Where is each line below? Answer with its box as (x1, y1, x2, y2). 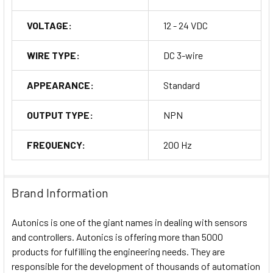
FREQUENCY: (27, 138, 85, 151)
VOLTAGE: (27, 19, 72, 31)
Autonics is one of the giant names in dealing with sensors (12, 216, 247, 228)
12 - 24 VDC (163, 19, 208, 31)
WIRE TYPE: (27, 49, 80, 61)
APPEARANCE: (27, 79, 94, 91)
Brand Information (12, 185, 108, 200)
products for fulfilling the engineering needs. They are (12, 245, 225, 257)
